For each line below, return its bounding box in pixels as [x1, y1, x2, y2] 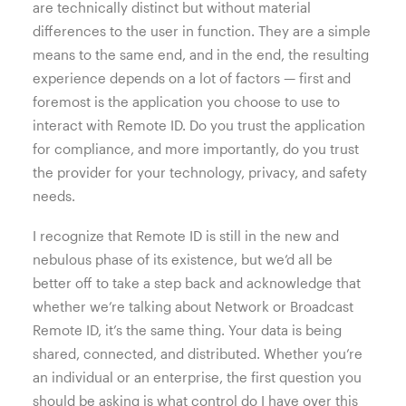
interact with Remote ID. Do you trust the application [33, 117, 365, 133]
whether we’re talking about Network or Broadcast [33, 298, 353, 314]
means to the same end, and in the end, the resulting [33, 46, 369, 63]
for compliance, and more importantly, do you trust [33, 140, 359, 157]
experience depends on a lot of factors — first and [33, 70, 351, 86]
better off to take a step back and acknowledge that [33, 275, 361, 291]
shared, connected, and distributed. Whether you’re [33, 345, 362, 362]
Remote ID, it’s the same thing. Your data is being [33, 322, 342, 338]
